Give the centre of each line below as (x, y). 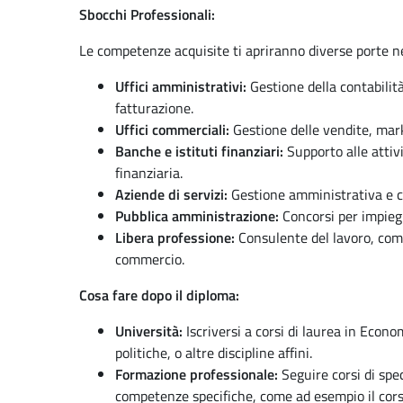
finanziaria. (149, 173)
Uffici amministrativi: (181, 86)
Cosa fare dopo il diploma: (159, 295)
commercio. (150, 259)
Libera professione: (175, 237)
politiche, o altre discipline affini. (214, 353)
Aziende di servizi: (171, 194)
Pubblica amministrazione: (197, 216)
